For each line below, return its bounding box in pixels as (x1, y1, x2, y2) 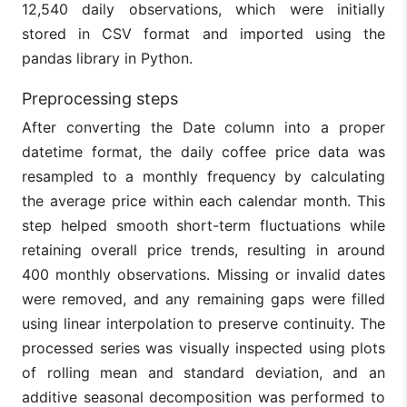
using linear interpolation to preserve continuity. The (22, 314, 385, 333)
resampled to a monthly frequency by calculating (22, 167, 385, 186)
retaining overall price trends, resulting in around (22, 241, 385, 260)
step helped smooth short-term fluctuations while (22, 216, 385, 235)
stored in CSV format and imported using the (22, 25, 385, 44)
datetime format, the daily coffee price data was (22, 143, 385, 162)
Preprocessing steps (22, 89, 178, 109)
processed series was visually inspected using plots (22, 339, 385, 358)
